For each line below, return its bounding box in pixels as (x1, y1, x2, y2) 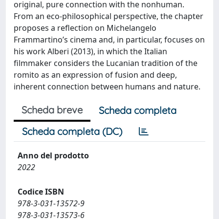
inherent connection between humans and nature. (14, 81, 200, 92)
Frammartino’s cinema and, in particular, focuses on (14, 34, 205, 45)
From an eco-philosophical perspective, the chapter (14, 11, 203, 22)
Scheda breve (22, 104, 83, 116)
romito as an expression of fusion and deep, (14, 69, 177, 80)
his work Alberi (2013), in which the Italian (14, 46, 167, 57)
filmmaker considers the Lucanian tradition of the (14, 58, 197, 68)
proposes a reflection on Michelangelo (14, 22, 156, 33)
